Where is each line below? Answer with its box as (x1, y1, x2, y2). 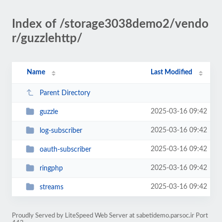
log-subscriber (39, 127, 82, 134)
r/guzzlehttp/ (12, 33, 82, 45)
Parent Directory (39, 89, 90, 97)
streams (39, 183, 63, 191)
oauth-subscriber (39, 146, 91, 153)
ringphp (39, 165, 63, 172)
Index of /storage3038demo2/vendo (12, 18, 209, 30)
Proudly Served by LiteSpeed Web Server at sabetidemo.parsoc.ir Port (12, 213, 208, 219)
